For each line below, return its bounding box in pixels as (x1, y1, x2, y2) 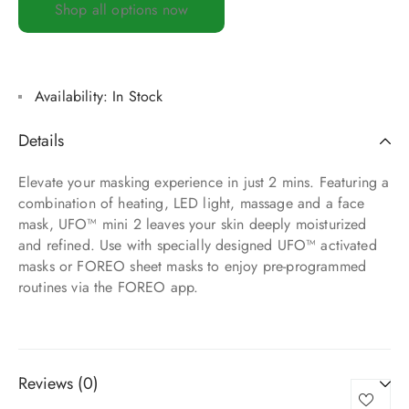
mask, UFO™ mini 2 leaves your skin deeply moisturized (18, 214, 367, 236)
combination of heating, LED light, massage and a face (18, 193, 365, 215)
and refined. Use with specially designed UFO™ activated (18, 235, 377, 257)
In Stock (108, 86, 163, 108)
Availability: (35, 86, 109, 108)
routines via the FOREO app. (18, 277, 199, 299)
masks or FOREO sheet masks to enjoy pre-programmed (18, 256, 367, 278)
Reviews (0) (18, 372, 99, 396)
